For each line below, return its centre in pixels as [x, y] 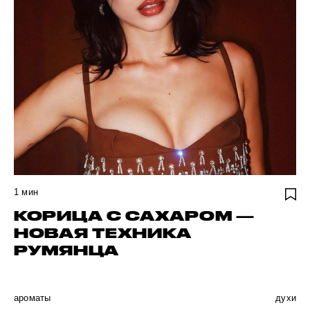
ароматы [33, 298]
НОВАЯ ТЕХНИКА [103, 233]
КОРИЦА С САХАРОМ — [134, 216]
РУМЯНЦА [66, 250]
